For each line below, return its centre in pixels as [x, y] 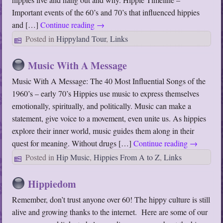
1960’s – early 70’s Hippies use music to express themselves [106, 94]
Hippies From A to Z [127, 157]
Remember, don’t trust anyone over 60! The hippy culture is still [111, 200]
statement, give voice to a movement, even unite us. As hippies [109, 118]
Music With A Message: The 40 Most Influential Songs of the [109, 81]
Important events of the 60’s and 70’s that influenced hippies [106, 12]
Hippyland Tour [81, 39]
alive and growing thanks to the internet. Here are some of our [110, 212]
